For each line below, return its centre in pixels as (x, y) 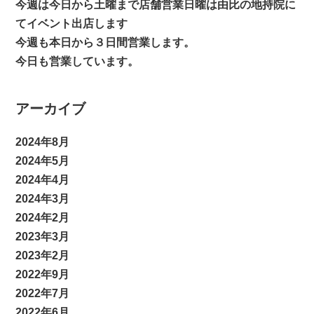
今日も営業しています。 (77, 61)
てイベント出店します (72, 23)
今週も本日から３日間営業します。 (105, 42)
